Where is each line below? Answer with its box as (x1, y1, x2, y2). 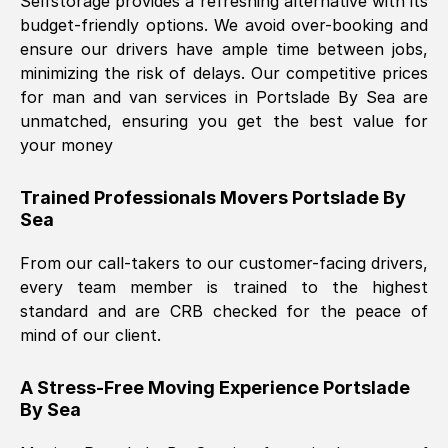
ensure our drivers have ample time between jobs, (20, 39, 428, 59)
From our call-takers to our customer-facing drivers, (20, 253, 428, 273)
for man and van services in (20, 87, 248, 107)
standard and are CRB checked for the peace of (20, 301, 428, 321)
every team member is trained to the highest (20, 277, 428, 297)
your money (20, 135, 113, 155)
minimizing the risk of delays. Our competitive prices (20, 63, 428, 83)
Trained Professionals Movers (20, 187, 292, 208)
